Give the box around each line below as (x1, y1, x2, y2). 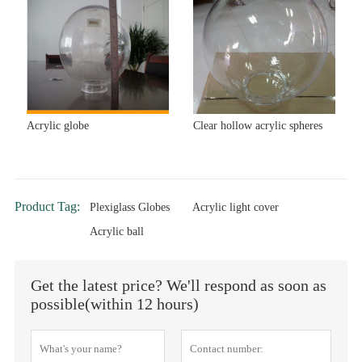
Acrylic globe (26, 120, 89, 133)
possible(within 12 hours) (30, 295, 199, 314)
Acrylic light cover (192, 201, 279, 214)
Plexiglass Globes (89, 201, 170, 214)
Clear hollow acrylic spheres (193, 120, 322, 133)
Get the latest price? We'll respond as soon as (30, 276, 326, 295)
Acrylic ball (89, 225, 144, 238)
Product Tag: (14, 200, 80, 214)
